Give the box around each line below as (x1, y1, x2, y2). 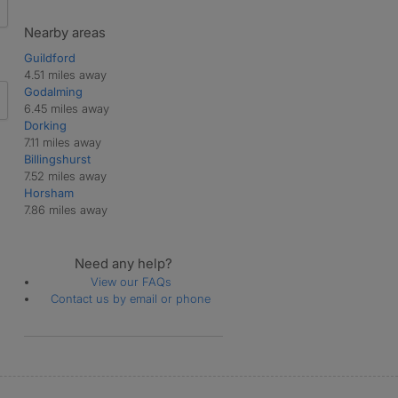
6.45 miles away (23, 100, 109, 115)
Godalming (23, 84, 83, 99)
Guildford (23, 50, 76, 65)
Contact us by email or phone (51, 291, 211, 306)
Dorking (23, 117, 67, 132)
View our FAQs (90, 274, 171, 289)
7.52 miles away (23, 168, 107, 183)
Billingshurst (23, 151, 91, 166)
